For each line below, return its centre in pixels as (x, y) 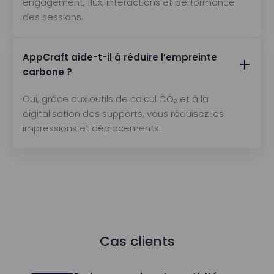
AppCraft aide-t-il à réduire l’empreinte (120, 57)
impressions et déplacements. (92, 128)
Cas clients (137, 241)
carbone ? (47, 72)
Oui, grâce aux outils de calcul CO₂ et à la (116, 99)
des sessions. (53, 17)
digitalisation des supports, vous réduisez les (123, 113)
